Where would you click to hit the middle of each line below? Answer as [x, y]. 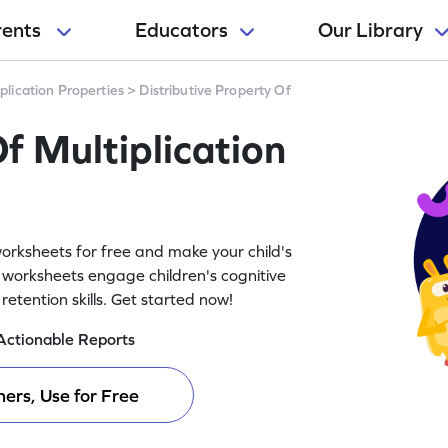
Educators [181, 30]
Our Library [370, 30]
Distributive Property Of [215, 90]
